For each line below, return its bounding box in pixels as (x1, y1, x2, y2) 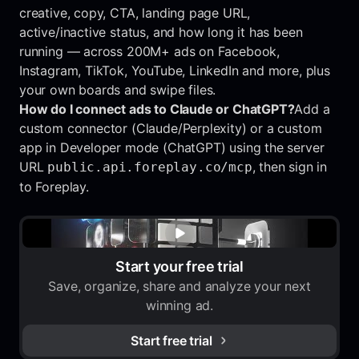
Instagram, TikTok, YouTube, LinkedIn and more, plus (19, 62, 330, 79)
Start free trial (131, 332, 212, 349)
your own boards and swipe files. (19, 81, 216, 98)
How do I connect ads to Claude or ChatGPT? (19, 100, 295, 117)
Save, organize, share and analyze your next (48, 277, 311, 294)
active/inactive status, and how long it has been (19, 23, 303, 40)
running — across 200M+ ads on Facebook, (19, 42, 280, 59)
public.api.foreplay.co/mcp (47, 159, 252, 175)
